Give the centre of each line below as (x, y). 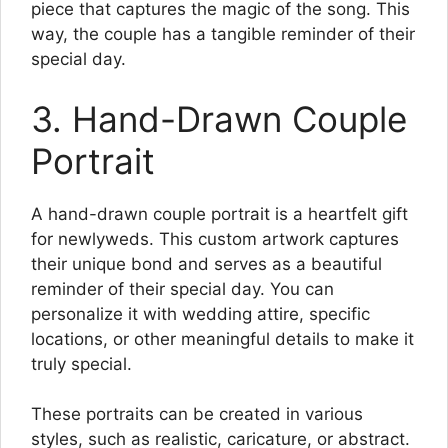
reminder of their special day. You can (182, 288)
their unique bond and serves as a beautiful (206, 263)
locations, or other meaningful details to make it (222, 338)
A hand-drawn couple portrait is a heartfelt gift (219, 213)
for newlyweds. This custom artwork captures (215, 238)
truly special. (81, 363)
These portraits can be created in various (197, 414)
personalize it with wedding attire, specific (200, 313)
